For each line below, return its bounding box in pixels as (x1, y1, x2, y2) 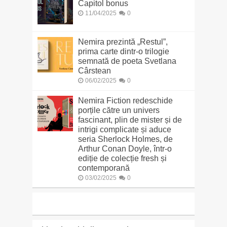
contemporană (78, 164, 130, 173)
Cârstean (78, 66, 111, 75)
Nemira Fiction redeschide (78, 96, 173, 105)
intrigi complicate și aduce (78, 125, 171, 134)
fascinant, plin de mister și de (78, 116, 182, 125)
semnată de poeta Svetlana (78, 57, 176, 66)
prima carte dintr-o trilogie (78, 47, 169, 56)
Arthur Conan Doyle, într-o (78, 144, 172, 154)
